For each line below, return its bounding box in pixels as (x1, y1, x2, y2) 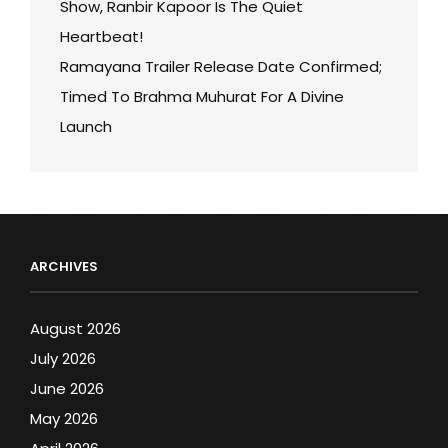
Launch (60, 115, 112, 137)
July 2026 (30, 347, 96, 369)
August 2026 (30, 317, 121, 339)
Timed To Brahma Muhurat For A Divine (60, 85, 344, 107)
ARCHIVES (30, 256, 98, 276)
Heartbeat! (60, 25, 143, 47)
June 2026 (30, 377, 104, 399)
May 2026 (30, 407, 98, 429)
